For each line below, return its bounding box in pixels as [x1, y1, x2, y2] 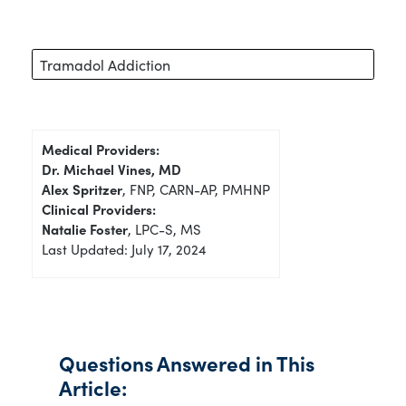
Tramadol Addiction [39, 53, 170, 74]
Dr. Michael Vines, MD [42, 159, 181, 179]
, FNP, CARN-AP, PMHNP [122, 179, 270, 198]
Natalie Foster [42, 218, 128, 238]
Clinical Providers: [42, 198, 156, 218]
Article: [59, 372, 127, 401]
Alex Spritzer [42, 179, 122, 198]
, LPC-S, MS [128, 218, 201, 238]
